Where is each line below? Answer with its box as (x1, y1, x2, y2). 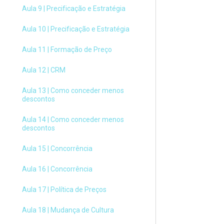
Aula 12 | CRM (22, 66, 65, 74)
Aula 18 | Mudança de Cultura (22, 206, 114, 214)
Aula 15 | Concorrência (22, 144, 92, 152)
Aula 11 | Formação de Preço (22, 45, 112, 53)
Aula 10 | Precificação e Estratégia (22, 25, 129, 33)
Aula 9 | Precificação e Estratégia (22, 4, 125, 12)
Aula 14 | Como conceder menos (22, 115, 124, 123)
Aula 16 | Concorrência (22, 165, 92, 173)
